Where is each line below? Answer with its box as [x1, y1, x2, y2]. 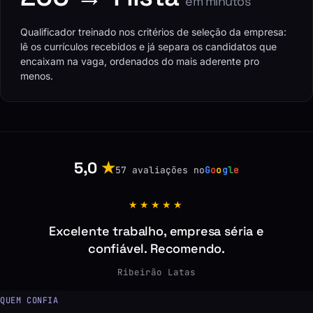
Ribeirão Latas [117, 266, 196, 279]
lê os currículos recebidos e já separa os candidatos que [20, 41, 277, 53]
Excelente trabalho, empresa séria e [49, 223, 264, 240]
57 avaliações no [115, 164, 205, 177]
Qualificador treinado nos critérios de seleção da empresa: [20, 26, 286, 38]
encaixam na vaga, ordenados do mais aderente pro [20, 55, 259, 68]
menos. [20, 70, 53, 82]
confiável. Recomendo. [87, 240, 226, 257]
